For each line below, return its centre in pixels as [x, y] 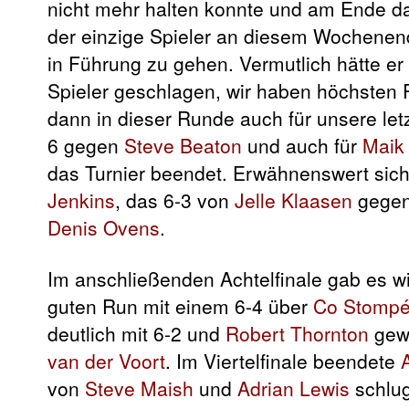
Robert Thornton [297, 333]
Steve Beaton [183, 145]
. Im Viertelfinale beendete [283, 361]
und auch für [302, 145]
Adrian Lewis [294, 388]
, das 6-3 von [175, 199]
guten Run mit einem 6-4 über [180, 306]
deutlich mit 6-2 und [136, 333]
